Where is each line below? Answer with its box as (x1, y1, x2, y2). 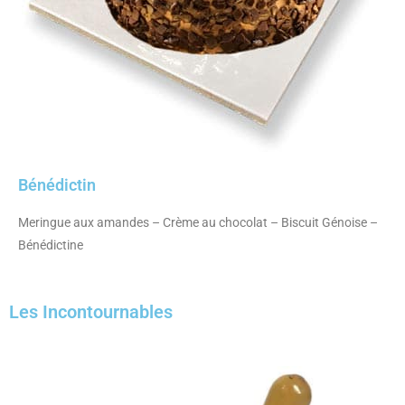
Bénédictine (18, 237, 83, 252)
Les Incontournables (9, 300, 173, 323)
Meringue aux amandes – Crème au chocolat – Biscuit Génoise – (18, 214, 378, 230)
